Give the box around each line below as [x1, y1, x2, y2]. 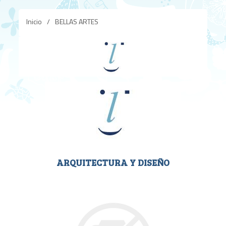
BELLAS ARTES [55, 16, 99, 27]
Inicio [26, 16, 42, 27]
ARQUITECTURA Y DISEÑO [56, 156, 169, 168]
